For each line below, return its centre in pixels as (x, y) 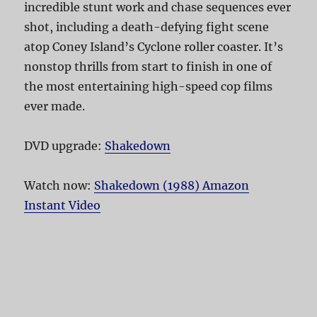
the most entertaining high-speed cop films (149, 86)
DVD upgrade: (65, 145)
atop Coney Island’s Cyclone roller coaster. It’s (154, 46)
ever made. (55, 106)
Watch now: (59, 185)
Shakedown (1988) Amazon (172, 185)
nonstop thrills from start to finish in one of (148, 66)
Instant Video (63, 205)
